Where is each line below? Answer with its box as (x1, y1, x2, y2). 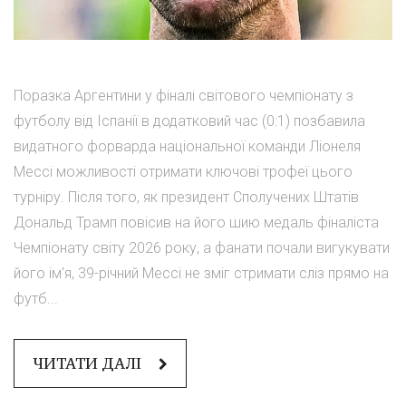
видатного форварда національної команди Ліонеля (14, 138, 361, 156)
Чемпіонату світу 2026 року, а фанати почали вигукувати (14, 239, 390, 257)
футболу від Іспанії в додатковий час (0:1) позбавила (14, 112, 365, 130)
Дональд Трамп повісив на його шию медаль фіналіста (14, 214, 379, 232)
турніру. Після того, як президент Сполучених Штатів (14, 188, 359, 207)
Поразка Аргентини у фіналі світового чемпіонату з (14, 87, 353, 105)
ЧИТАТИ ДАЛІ (33, 353, 145, 374)
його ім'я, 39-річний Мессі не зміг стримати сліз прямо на (14, 265, 389, 283)
